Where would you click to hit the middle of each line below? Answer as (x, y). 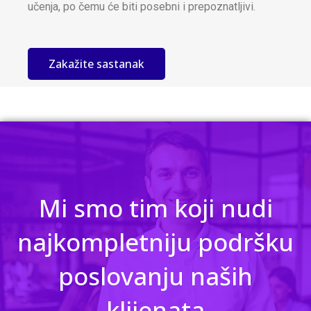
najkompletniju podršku (155, 242)
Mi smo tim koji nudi (155, 208)
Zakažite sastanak (96, 64)
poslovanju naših (155, 276)
